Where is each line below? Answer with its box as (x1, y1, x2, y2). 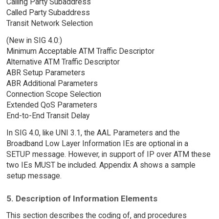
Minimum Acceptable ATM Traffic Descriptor (6, 46, 154, 56)
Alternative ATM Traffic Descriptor (6, 57, 120, 66)
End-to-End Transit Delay (6, 110, 89, 120)
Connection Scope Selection (6, 89, 101, 99)
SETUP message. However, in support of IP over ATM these (6, 149, 211, 159)
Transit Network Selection (6, 19, 93, 28)
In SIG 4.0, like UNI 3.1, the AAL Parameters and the (6, 128, 180, 137)
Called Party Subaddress (6, 8, 90, 18)
